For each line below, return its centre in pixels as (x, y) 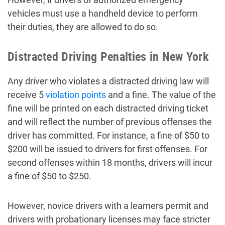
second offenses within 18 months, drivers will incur (110, 162)
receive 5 (27, 95)
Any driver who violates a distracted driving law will (108, 81)
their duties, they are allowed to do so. (83, 27)
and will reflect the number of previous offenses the (110, 122)
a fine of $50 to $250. (49, 176)
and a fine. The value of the (161, 95)
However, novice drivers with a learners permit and (108, 206)
